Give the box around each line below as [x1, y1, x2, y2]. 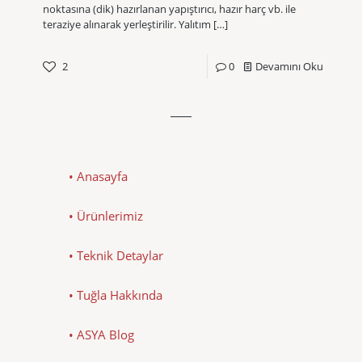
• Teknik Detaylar [69, 246, 163, 263]
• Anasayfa [69, 167, 128, 184]
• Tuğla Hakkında [69, 286, 162, 303]
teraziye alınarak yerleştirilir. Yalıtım [43, 16, 211, 32]
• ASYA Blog [69, 326, 134, 343]
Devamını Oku [255, 58, 323, 74]
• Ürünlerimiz [69, 207, 143, 224]
